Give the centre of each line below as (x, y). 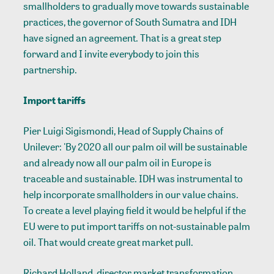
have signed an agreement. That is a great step (123, 38)
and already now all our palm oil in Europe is (118, 163)
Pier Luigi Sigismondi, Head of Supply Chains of (124, 131)
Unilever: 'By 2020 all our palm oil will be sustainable (135, 147)
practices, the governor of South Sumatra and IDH (130, 22)
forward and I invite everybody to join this (112, 54)
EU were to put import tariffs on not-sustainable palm (137, 227)
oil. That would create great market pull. (109, 243)
